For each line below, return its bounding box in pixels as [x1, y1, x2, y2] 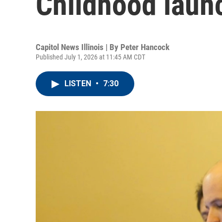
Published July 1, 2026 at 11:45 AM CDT [36, 53, 145, 61]
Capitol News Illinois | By [36, 42, 120, 52]
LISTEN [64, 79, 93, 88]
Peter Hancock [120, 42, 169, 52]
